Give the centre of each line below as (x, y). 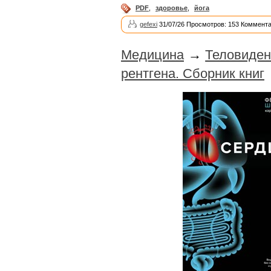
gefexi (149, 24)
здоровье (171, 8)
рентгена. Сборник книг (193, 73)
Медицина (152, 54)
